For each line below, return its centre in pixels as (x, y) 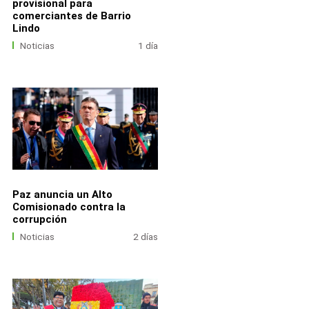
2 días (146, 237)
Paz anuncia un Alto (62, 194)
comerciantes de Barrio (71, 16)
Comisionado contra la (69, 207)
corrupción (39, 219)
